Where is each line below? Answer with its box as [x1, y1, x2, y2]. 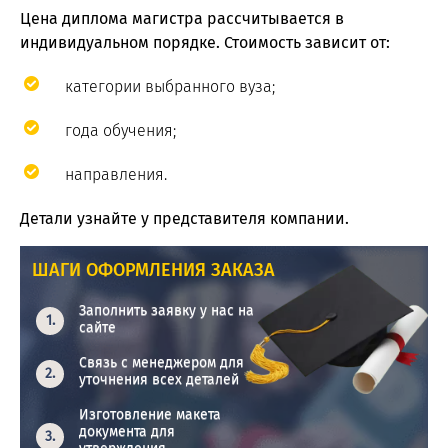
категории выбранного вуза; [65, 77, 275, 97]
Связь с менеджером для [79, 354, 245, 372]
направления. [65, 165, 167, 185]
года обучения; [65, 121, 176, 141]
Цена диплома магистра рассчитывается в [20, 9, 344, 29]
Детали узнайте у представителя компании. [20, 209, 349, 229]
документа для [79, 423, 176, 441]
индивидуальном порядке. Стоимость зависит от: [20, 33, 390, 53]
